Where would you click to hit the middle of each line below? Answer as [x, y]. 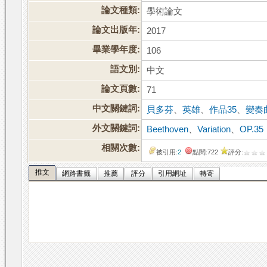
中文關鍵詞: [117, 109]
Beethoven [168, 130]
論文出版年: [117, 30]
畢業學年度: [117, 50]
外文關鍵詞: [117, 128]
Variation [214, 130]
